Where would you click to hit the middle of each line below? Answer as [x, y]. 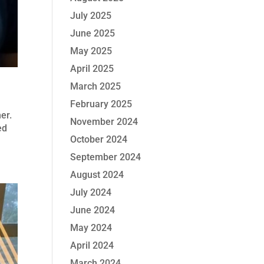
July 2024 [91, 193]
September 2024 [106, 157]
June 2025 [93, 34]
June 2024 [93, 210]
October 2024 [99, 140]
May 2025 [91, 51]
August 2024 [97, 175]
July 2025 [91, 16]
